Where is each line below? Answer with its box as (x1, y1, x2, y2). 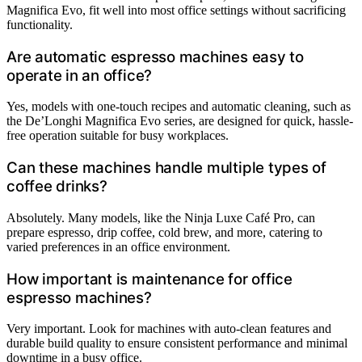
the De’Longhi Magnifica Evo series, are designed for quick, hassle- (6, 114, 353, 128)
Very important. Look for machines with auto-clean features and (6, 322, 331, 336)
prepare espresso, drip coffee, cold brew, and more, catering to (6, 225, 322, 239)
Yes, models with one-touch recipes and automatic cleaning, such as (6, 99, 351, 114)
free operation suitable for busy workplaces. (6, 128, 229, 143)
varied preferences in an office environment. (6, 239, 230, 254)
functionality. (6, 17, 73, 32)
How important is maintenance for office (6, 269, 293, 288)
